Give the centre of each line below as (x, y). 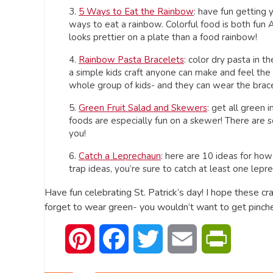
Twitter (178, 239)
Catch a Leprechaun (120, 156)
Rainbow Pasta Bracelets (131, 59)
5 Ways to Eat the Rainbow (136, 11)
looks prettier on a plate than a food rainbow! (163, 37)
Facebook (149, 239)
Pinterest (114, 239)
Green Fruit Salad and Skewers (143, 108)
